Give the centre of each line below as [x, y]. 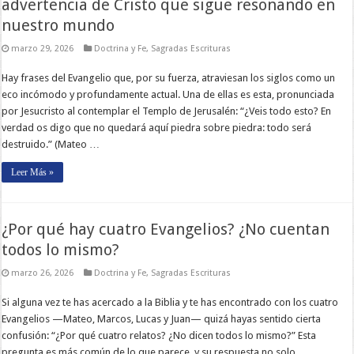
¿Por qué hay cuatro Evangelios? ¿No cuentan [166, 229]
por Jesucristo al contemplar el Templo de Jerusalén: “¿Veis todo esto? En [167, 111]
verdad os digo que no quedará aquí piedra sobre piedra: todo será [157, 127]
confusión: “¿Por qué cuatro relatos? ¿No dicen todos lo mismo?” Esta [159, 335]
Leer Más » [33, 172]
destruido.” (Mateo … [51, 144]
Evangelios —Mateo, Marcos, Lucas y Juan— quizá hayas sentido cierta [162, 318]
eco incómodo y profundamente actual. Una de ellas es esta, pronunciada [168, 94]
